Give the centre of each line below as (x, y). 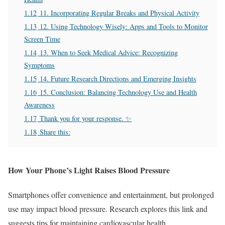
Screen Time (42, 39)
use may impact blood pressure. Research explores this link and (108, 209)
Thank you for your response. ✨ (86, 118)
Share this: (55, 132)
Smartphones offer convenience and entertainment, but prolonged (111, 195)
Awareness (39, 104)
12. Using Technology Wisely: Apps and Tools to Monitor (124, 26)
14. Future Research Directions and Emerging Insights (118, 78)
